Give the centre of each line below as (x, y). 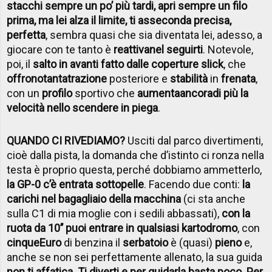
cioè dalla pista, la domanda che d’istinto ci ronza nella (136, 155)
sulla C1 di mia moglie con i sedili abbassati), (114, 213)
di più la (231, 93)
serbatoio (146, 242)
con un (25, 93)
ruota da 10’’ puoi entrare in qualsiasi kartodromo (122, 228)
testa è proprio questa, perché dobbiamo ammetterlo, (134, 169)
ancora (196, 93)
